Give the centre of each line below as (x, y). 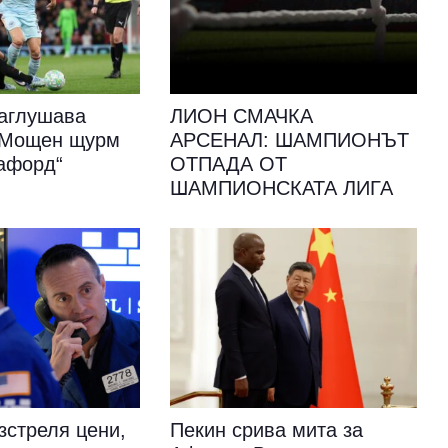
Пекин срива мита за (266, 430)
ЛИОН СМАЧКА (241, 116)
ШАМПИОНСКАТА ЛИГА (281, 188)
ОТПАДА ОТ (228, 164)
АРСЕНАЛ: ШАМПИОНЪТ (289, 140)
